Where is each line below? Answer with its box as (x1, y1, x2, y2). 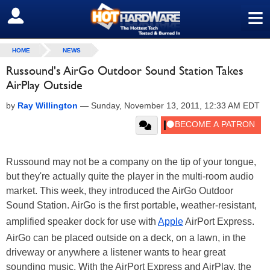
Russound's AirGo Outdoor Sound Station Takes (6, 63, 243, 78)
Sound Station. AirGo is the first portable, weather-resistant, (6, 200, 257, 210)
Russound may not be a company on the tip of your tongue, (6, 157, 256, 167)
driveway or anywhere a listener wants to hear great (6, 247, 225, 257)
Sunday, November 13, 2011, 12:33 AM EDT (91, 101, 260, 110)
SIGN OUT (9, 10, 61, 22)
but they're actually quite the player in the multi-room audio (6, 171, 254, 181)
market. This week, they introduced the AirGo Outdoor (6, 186, 233, 196)
